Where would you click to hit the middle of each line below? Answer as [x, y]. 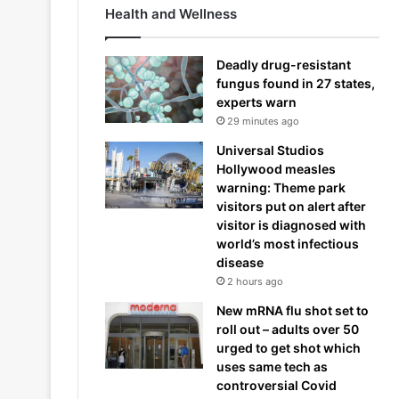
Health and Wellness [171, 14]
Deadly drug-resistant [284, 65]
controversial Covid [277, 385]
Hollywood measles [276, 169]
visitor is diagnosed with [291, 225]
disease [240, 262]
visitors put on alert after [291, 206]
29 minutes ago [263, 121]
